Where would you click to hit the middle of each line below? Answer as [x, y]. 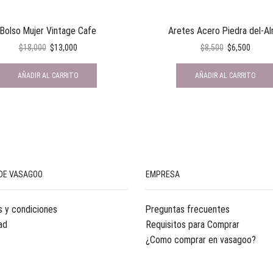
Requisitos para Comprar [193, 225]
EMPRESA [163, 174]
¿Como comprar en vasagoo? [201, 240]
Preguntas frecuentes [188, 210]
